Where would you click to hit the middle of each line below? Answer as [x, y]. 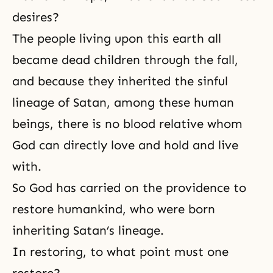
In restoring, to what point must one [120, 251]
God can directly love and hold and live [125, 145]
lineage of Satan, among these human [123, 102]
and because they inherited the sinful [120, 81]
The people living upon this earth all [117, 38]
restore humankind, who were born [114, 209]
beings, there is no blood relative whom [127, 123]
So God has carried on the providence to [129, 187]
